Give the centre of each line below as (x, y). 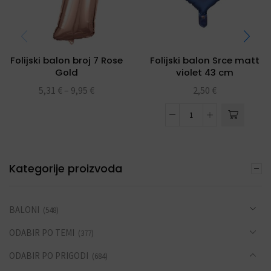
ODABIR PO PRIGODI (49, 255)
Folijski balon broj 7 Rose (66, 60)
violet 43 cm (204, 73)
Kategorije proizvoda (66, 169)
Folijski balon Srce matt (204, 60)
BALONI (24, 209)
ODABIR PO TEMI (42, 232)
